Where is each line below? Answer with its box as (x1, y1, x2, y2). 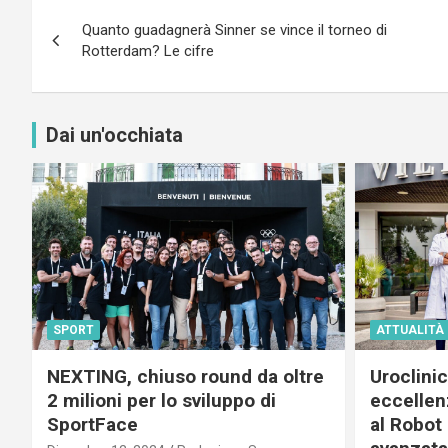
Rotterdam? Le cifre (82, 41, 214, 60)
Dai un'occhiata (46, 122, 183, 147)
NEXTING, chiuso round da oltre (47, 365, 324, 388)
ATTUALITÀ (375, 323, 444, 337)
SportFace (47, 413, 138, 436)
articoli (31, 30, 131, 69)
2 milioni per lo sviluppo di (47, 389, 276, 412)
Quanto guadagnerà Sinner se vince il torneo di (82, 20, 387, 39)
